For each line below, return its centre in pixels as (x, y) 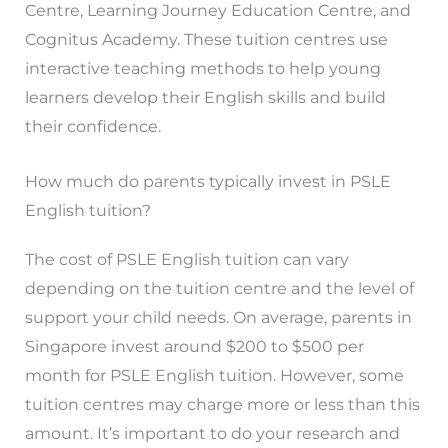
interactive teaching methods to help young (202, 69)
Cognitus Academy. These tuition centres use (206, 40)
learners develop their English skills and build (205, 98)
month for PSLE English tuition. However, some (214, 375)
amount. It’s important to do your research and (212, 433)
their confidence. (92, 127)
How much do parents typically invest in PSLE (207, 181)
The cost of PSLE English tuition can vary (186, 259)
